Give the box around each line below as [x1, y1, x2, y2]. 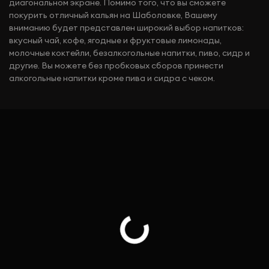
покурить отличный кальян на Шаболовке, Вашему [9, 11, 217, 20]
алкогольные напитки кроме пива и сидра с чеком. [9, 74, 215, 83]
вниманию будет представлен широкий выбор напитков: [9, 24, 244, 32]
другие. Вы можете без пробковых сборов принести [9, 62, 223, 70]
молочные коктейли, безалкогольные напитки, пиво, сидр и [9, 49, 250, 58]
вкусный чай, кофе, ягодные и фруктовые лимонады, [9, 37, 222, 45]
